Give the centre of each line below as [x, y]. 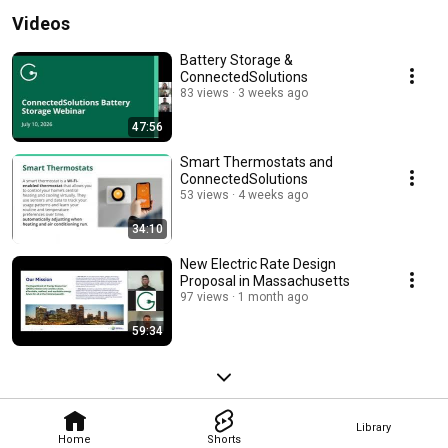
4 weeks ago [273, 195]
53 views [204, 195]
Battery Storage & [236, 60]
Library [373, 427]
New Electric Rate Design [258, 264]
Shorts [223, 439]
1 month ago [273, 297]
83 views [204, 93]
